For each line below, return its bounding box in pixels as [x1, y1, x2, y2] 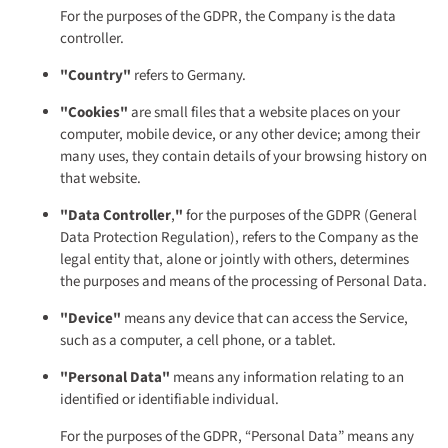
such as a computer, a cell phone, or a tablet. [60, 330, 336, 352]
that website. [60, 168, 141, 190]
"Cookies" [60, 102, 128, 124]
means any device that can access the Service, [121, 308, 408, 330]
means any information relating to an [170, 367, 404, 389]
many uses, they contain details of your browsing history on [60, 146, 427, 168]
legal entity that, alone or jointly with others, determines [60, 249, 409, 271]
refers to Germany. [131, 65, 246, 87]
